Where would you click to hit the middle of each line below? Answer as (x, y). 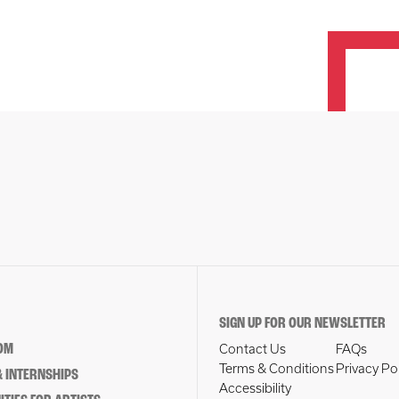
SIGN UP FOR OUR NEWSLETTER (302, 324)
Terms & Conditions (276, 369)
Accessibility (255, 388)
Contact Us (252, 349)
